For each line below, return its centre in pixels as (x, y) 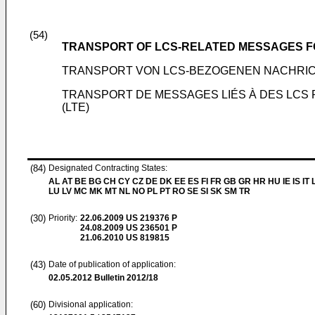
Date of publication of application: (112, 264)
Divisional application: (91, 304)
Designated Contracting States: (108, 168)
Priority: (63, 218)
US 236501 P (150, 228)
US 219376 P (150, 218)
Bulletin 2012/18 (125, 278)
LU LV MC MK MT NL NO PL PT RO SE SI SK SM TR (149, 191)
